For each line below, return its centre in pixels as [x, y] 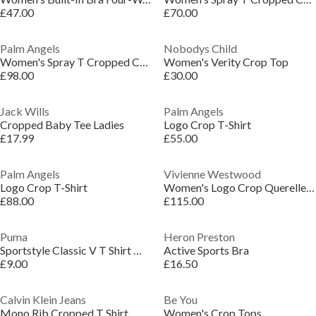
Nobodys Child [200, 48]
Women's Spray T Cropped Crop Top [144, 62]
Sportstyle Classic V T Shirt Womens [138, 250]
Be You [180, 299]
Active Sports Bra [206, 250]
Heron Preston [199, 237]
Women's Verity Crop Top [226, 62]
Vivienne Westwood [212, 174]
